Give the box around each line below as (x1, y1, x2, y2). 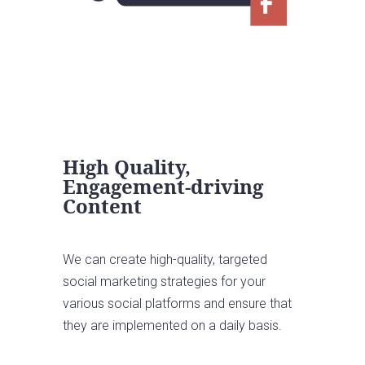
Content (63, 192, 143, 220)
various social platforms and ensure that (63, 296, 292, 312)
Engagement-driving (63, 173, 264, 200)
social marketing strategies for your (63, 274, 266, 290)
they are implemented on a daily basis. (63, 318, 283, 334)
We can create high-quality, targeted (63, 252, 268, 268)
